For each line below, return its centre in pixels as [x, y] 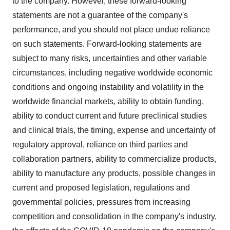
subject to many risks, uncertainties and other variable [110, 58]
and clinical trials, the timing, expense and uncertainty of [114, 130]
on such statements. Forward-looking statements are [107, 44]
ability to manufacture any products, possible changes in [114, 173]
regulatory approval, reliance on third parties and [100, 145]
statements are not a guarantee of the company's [100, 15]
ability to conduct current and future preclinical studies [110, 116]
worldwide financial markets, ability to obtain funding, [108, 101]
